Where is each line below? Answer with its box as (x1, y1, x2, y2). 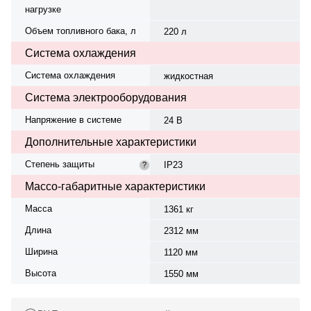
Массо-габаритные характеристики (25, 180, 205, 192)
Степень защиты (25, 158, 94, 169)
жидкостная (163, 70, 213, 81)
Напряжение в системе (25, 114, 121, 125)
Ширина (25, 246, 58, 257)
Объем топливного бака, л (25, 25, 136, 36)
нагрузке (25, 3, 61, 15)
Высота (25, 267, 56, 278)
